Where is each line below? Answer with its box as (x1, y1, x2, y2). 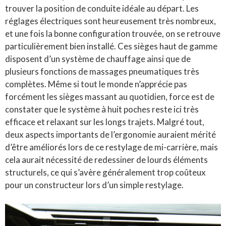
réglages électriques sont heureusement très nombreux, (5, 15, 216, 26)
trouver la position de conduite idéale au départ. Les (5, 3, 199, 14)
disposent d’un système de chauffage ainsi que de (5, 53, 191, 64)
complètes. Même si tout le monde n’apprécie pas (5, 78, 187, 89)
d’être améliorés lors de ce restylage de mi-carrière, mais (5, 141, 218, 152)
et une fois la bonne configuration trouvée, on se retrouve (5, 28, 220, 39)
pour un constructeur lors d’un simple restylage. (5, 179, 184, 190)
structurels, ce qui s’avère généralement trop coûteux (5, 166, 206, 178)
